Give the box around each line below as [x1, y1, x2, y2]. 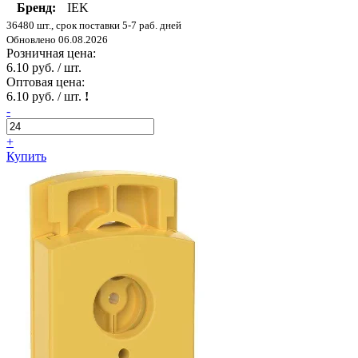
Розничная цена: [6, 46, 96, 61]
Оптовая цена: [6, 75, 85, 89]
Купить [6, 149, 46, 164]
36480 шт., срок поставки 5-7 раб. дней [6, 19, 181, 32]
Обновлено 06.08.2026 [6, 34, 108, 46]
